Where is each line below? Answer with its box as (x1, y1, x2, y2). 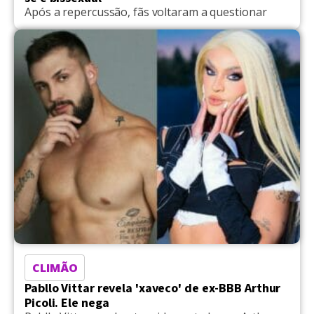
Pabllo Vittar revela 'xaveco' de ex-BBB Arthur (25, 279, 281, 297)
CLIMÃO (32, 259, 78, 275)
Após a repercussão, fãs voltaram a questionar (25, 4, 267, 20)
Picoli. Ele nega (25, 294, 109, 312)
